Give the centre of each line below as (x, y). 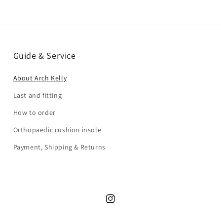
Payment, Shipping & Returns (59, 147)
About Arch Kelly (40, 78)
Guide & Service (44, 55)
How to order (34, 112)
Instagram (122, 204)
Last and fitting (37, 95)
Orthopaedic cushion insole (57, 130)
